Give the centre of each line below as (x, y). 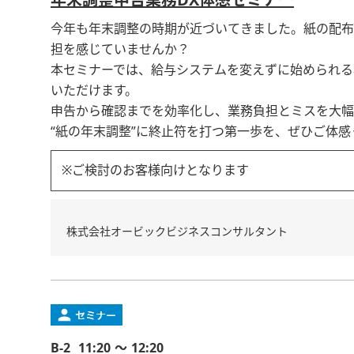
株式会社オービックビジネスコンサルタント (177, 232)
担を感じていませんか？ (120, 50)
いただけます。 (94, 91)
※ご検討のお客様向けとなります (155, 171)
